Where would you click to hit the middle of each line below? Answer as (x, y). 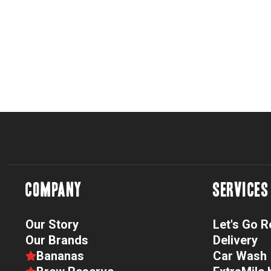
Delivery (235, 240)
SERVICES (241, 190)
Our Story (52, 225)
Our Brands (57, 240)
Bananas (60, 256)
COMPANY (54, 190)
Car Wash (240, 256)
